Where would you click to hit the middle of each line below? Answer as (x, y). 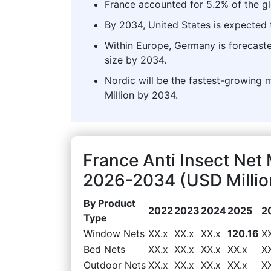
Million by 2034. (141, 95)
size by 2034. (135, 60)
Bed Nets (104, 249)
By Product (109, 203)
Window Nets (114, 233)
